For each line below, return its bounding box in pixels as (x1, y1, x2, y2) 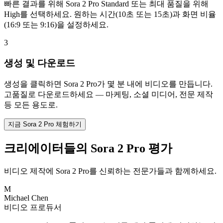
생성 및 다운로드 (4, 58, 75, 69)
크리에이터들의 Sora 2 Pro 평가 (4, 141, 172, 155)
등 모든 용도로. (4, 100, 58, 109)
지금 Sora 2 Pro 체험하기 (8, 120, 82, 128)
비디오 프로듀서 (4, 203, 62, 212)
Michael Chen (4, 193, 48, 202)
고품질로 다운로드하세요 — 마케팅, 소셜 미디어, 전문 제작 (4, 90, 213, 99)
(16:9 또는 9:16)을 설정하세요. (4, 20, 109, 29)
